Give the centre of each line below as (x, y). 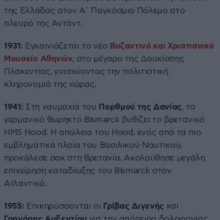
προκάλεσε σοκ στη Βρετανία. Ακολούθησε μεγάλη (105, 158)
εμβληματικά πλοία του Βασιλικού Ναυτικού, (93, 145)
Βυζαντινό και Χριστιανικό (162, 46)
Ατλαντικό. (25, 183)
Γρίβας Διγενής (134, 206)
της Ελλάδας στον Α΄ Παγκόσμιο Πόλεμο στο (95, 10)
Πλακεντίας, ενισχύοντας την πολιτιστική (86, 71)
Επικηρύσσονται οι (64, 206)
